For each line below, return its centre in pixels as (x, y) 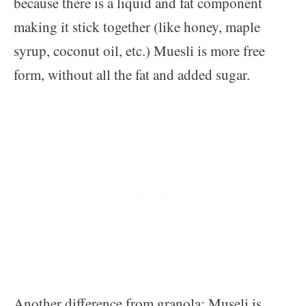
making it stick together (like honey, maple (137, 27)
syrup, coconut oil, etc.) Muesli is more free (139, 51)
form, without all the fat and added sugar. (134, 75)
